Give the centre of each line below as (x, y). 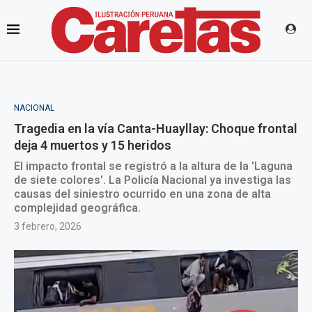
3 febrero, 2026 (48, 226)
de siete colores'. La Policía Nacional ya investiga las (153, 180)
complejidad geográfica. (77, 208)
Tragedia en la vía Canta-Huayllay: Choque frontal (156, 128)
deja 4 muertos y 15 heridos (93, 145)
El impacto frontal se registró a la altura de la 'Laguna (153, 166)
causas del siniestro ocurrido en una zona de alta (142, 194)
